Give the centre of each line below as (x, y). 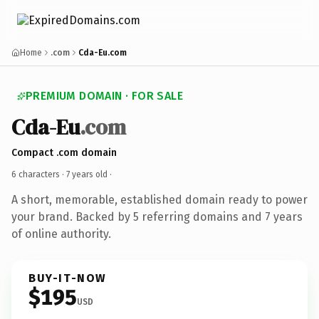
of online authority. (61, 234)
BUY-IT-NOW (68, 278)
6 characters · (39, 174)
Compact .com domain (64, 152)
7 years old (87, 174)
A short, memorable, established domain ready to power (159, 199)
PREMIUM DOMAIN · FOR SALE (104, 96)
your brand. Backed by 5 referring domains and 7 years (157, 216)
